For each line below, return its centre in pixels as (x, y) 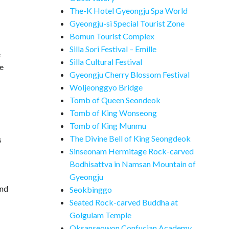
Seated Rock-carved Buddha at (124, 202)
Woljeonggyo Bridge (106, 87)
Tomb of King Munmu (108, 125)
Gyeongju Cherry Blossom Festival (130, 74)
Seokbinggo (91, 189)
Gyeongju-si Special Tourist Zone (127, 23)
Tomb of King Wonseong (113, 113)
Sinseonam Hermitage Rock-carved (132, 151)
